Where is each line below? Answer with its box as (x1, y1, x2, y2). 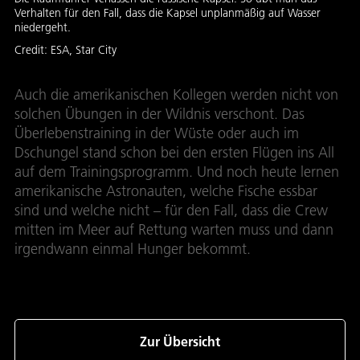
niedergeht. (14, 20, 71, 35)
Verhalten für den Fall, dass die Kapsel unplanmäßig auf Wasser (14, 6, 321, 21)
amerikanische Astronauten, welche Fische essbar (14, 182, 317, 201)
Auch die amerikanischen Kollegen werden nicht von (14, 85, 338, 104)
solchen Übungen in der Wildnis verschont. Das (14, 104, 305, 124)
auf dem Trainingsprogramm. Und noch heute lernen (14, 162, 339, 182)
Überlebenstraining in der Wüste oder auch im (14, 124, 299, 143)
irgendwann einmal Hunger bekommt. (14, 239, 251, 259)
